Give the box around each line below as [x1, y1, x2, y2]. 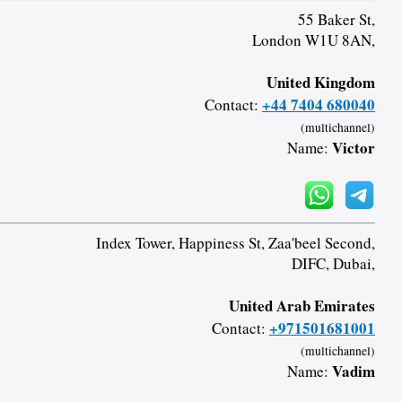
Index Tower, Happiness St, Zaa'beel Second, [95, 232, 375, 253]
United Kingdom [266, 70, 375, 93]
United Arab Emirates [228, 293, 375, 317]
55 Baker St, [297, 8, 375, 30]
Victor [331, 135, 375, 159]
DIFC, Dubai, [291, 252, 375, 274]
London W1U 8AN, [251, 29, 375, 50]
